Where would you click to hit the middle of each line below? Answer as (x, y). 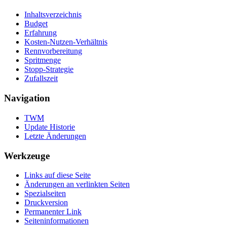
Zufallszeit (41, 79)
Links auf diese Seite (58, 175)
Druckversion (46, 203)
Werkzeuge (27, 156)
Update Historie (50, 127)
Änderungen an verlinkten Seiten (77, 184)
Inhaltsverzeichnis (53, 15)
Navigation (27, 98)
